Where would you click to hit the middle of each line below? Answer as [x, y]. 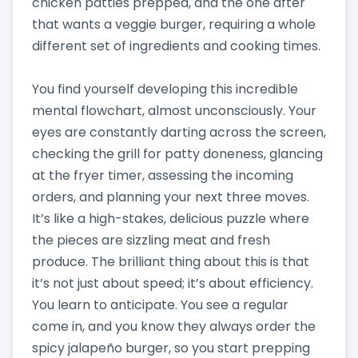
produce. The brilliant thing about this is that [171, 261]
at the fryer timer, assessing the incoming [163, 175]
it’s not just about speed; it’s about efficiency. [173, 283]
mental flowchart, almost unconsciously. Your [174, 110]
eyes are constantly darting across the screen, [179, 132]
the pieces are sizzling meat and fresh [151, 240]
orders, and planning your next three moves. [171, 197]
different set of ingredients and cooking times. [176, 46]
